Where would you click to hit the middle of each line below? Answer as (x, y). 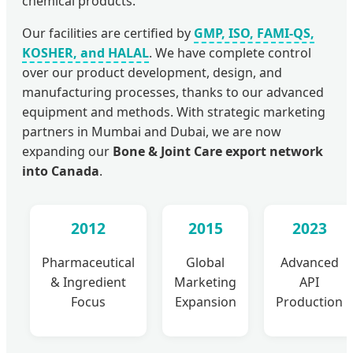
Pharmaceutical (88, 263)
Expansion (205, 302)
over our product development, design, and (152, 73)
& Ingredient (88, 282)
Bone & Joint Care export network (218, 152)
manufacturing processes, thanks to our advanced (173, 93)
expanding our (67, 152)
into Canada (61, 171)
